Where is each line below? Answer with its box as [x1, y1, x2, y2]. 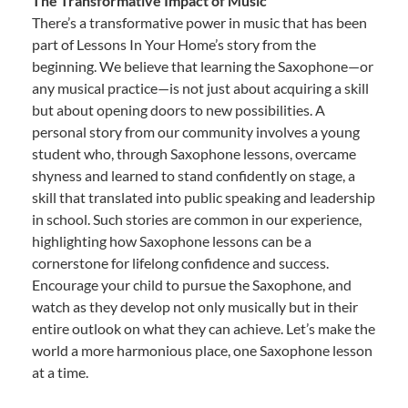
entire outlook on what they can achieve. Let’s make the [32, 319, 375, 337]
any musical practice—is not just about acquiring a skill [32, 78, 369, 97]
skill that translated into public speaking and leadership [32, 188, 375, 206]
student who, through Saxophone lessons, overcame [32, 144, 356, 162]
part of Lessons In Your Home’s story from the [32, 35, 316, 53]
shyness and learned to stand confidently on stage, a [32, 166, 355, 184]
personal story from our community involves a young [32, 122, 360, 140]
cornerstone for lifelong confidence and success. [32, 253, 329, 271]
